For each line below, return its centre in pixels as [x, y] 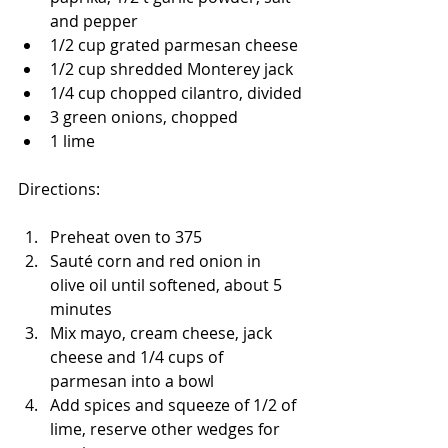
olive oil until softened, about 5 [168, 285]
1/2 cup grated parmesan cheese [174, 45]
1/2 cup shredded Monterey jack [171, 69]
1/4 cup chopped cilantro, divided [176, 93]
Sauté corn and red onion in [157, 261]
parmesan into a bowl [132, 381]
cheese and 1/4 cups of [138, 357]
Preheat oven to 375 [126, 237]
